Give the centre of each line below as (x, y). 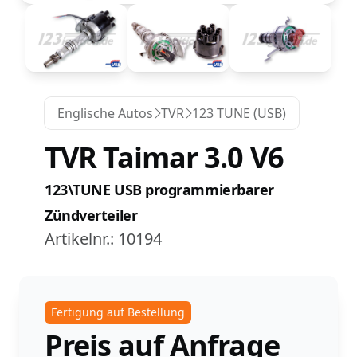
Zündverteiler (91, 215)
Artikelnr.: (81, 238)
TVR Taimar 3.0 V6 (164, 157)
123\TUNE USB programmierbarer (159, 189)
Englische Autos (105, 113)
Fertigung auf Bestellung (118, 312)
